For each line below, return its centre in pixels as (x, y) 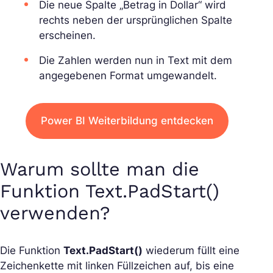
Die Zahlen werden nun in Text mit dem (136, 61)
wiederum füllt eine (191, 250)
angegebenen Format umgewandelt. (128, 76)
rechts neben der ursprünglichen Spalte (136, 20)
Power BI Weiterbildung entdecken (127, 121)
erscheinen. (67, 36)
